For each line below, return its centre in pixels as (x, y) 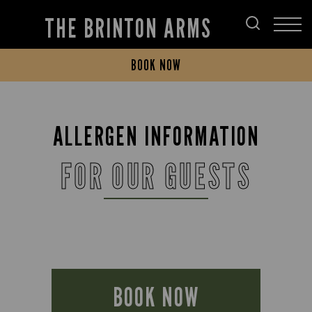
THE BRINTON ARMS (128, 28)
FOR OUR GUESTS (156, 176)
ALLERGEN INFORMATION (156, 136)
